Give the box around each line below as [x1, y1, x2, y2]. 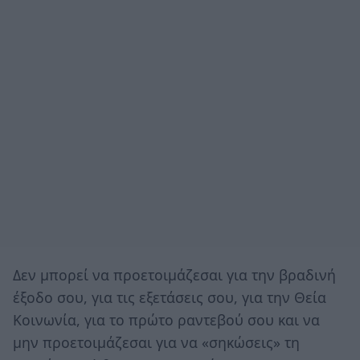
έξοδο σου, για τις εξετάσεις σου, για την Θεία [13, 287, 326, 307]
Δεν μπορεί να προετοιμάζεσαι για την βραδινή [13, 264, 336, 284]
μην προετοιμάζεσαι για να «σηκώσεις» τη [13, 332, 300, 352]
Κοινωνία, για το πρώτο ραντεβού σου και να [13, 309, 320, 329]
